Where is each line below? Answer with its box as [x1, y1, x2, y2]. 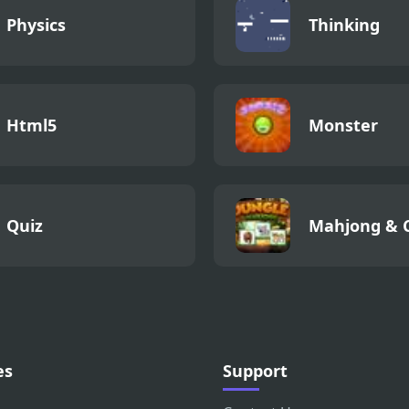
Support [223, 360, 288, 383]
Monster [309, 114, 378, 137]
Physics [6, 14, 66, 37]
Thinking [309, 14, 380, 37]
